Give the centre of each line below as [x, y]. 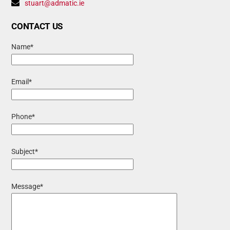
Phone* [23, 117]
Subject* [25, 152]
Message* [27, 187]
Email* [22, 81]
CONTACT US [37, 26]
